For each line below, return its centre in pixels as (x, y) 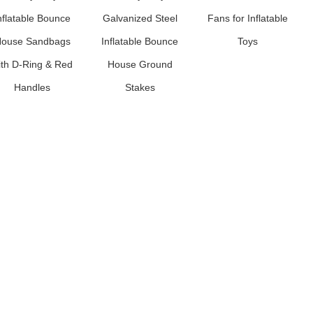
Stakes (140, 87)
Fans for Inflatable (247, 18)
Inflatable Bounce (140, 41)
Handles (32, 87)
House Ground (140, 64)
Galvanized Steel (140, 18)
